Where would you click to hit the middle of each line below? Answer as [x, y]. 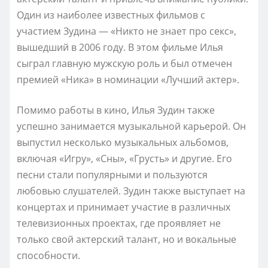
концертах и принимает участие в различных [124, 207]
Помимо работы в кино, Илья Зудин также [116, 110]
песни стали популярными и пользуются [112, 174]
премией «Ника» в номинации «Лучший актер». [128, 79]
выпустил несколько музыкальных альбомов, [123, 142]
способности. [48, 255]
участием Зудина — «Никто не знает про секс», [127, 31]
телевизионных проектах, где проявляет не [119, 223]
